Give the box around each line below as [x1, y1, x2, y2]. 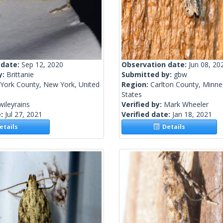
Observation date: [121, 60, 189, 70]
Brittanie [6, 70, 34, 80]
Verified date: [121, 110, 172, 119]
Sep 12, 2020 [21, 60, 63, 70]
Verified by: [121, 100, 164, 110]
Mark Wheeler [164, 100, 209, 110]
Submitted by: [121, 70, 174, 80]
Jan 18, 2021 [172, 110, 212, 119]
